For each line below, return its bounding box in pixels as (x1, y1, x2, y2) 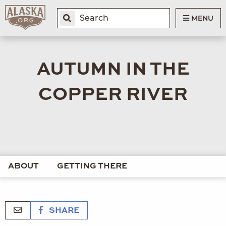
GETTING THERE (57, 162, 127, 171)
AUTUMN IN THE (36, 60, 190, 79)
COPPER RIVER (38, 85, 188, 104)
